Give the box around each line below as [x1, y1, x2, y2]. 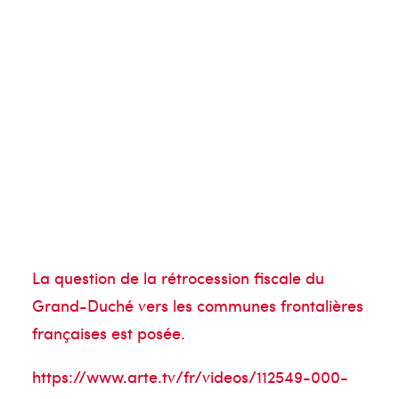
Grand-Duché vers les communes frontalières [32, 294, 363, 316]
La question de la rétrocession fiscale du [32, 266, 324, 289]
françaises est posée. [32, 322, 185, 344]
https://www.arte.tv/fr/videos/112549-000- [32, 365, 348, 387]
